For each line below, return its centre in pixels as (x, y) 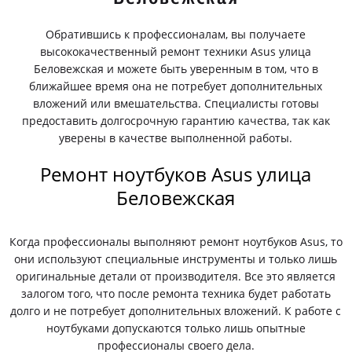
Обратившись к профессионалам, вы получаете (176, 34)
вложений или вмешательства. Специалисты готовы (176, 103)
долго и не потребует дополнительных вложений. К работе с (176, 311)
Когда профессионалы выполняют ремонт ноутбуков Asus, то (176, 242)
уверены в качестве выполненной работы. (176, 138)
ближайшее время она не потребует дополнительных (176, 86)
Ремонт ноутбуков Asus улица (176, 174)
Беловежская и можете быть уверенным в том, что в (176, 69)
